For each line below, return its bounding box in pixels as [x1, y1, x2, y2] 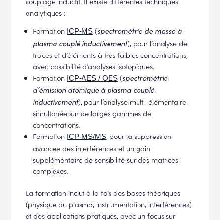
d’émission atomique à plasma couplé [33, 85, 154, 95]
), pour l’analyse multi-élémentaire [78, 96, 186, 107]
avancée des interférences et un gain [33, 143, 150, 154]
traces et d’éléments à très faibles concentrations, [33, 50, 188, 60]
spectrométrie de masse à [97, 26, 182, 36]
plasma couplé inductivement [33, 38, 127, 49]
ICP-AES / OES [67, 74, 118, 82]
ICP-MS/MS [67, 133, 106, 141]
